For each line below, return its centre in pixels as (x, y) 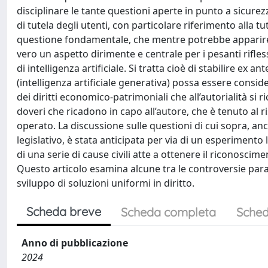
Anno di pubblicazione (75, 243)
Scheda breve (64, 211)
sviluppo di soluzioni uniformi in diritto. (106, 183)
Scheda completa (168, 212)
